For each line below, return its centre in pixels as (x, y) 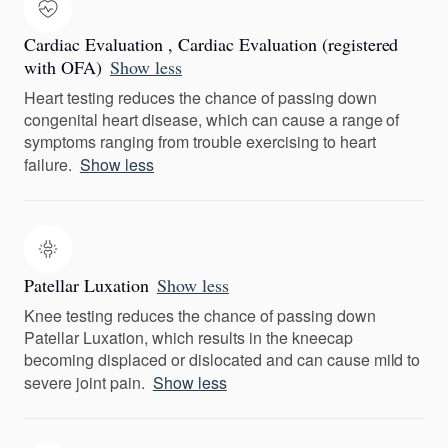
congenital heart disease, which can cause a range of (212, 119)
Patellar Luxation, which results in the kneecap (188, 337)
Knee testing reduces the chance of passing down (200, 315)
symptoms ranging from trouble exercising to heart (200, 141)
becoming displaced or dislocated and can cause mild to (222, 359)
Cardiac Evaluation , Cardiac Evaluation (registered (211, 44)
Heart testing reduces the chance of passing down (200, 97)
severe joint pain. (84, 382)
